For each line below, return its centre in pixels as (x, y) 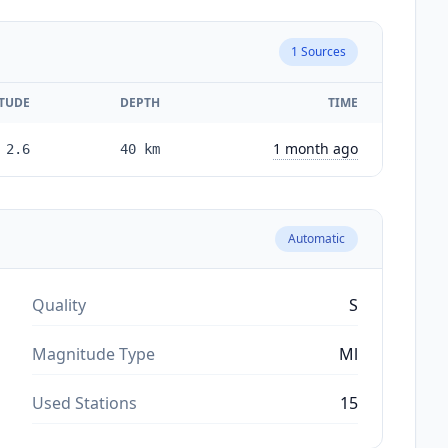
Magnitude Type (93, 353)
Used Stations (84, 402)
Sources (322, 51)
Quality (59, 304)
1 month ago (315, 148)
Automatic (316, 238)
